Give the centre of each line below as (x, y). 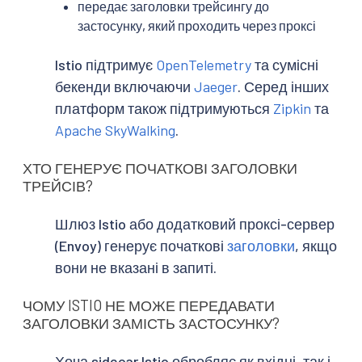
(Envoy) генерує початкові (141, 245)
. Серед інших (283, 86)
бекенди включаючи (124, 86)
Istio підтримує (105, 64)
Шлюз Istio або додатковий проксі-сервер (195, 223)
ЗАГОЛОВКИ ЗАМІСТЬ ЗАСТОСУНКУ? (151, 324)
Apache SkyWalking (115, 130)
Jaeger (216, 86)
